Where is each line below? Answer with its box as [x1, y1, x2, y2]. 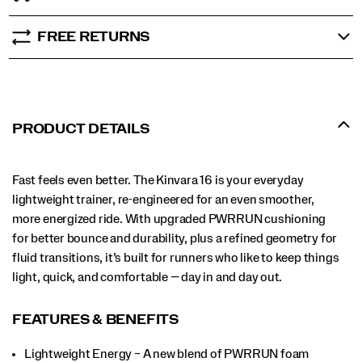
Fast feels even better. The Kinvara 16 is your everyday [12, 173, 304, 187]
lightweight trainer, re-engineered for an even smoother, [12, 192, 315, 206]
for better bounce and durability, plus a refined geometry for [12, 231, 338, 245]
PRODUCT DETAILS [12, 121, 149, 136]
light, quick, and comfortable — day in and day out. [12, 270, 283, 284]
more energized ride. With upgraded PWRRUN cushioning [12, 212, 326, 225]
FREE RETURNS [37, 29, 150, 44]
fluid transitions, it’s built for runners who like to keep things [12, 250, 339, 264]
